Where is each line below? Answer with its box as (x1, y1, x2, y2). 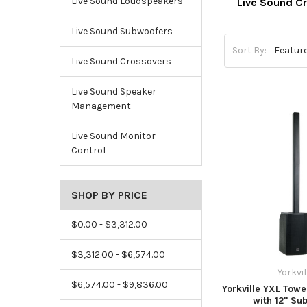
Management (71, 99, 131, 112)
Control (71, 144, 106, 156)
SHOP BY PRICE (71, 188, 147, 201)
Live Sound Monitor (71, 130, 156, 142)
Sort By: (232, 45, 267, 57)
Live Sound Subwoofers (71, 25, 173, 37)
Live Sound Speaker (71, 85, 156, 97)
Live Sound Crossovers (71, 55, 171, 67)
